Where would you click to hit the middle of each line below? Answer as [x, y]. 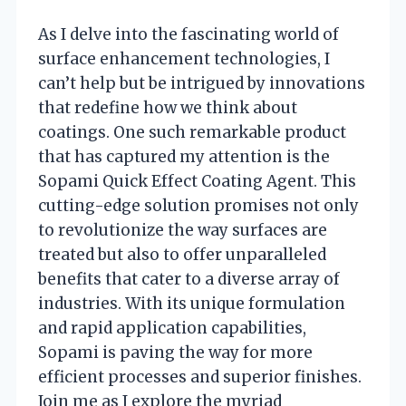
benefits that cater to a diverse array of [189, 280]
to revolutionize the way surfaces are [183, 231]
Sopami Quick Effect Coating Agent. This [197, 182]
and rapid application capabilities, [172, 329]
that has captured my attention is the [184, 157]
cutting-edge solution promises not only [198, 206]
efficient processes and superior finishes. [200, 377]
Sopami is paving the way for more [175, 353]
